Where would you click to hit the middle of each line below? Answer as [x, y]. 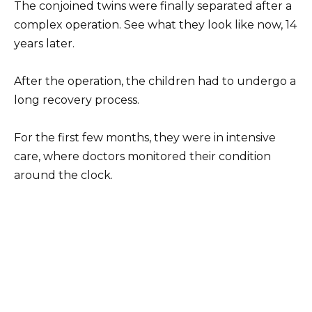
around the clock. [63, 175]
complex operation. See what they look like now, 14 [155, 24]
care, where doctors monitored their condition [142, 156]
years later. [44, 43]
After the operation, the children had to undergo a [155, 81]
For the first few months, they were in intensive [145, 137]
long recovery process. [77, 100]
